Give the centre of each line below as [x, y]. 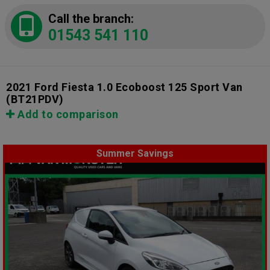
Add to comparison [67, 115]
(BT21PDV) [35, 99]
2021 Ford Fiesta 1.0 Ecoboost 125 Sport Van [124, 87]
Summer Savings [135, 154]
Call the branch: [91, 19]
